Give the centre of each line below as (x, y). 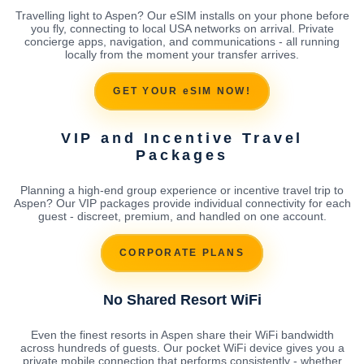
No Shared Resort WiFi (182, 299)
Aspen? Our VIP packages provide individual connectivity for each (182, 203)
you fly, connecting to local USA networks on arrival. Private (182, 28)
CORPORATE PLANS (182, 253)
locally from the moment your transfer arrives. (182, 54)
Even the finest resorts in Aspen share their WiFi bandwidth (182, 334)
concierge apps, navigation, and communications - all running (182, 41)
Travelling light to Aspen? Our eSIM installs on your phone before (182, 15)
